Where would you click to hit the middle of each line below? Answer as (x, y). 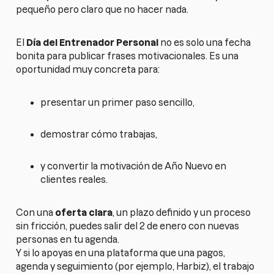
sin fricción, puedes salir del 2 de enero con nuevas (128, 226)
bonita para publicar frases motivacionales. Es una (128, 56)
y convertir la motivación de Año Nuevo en (134, 166)
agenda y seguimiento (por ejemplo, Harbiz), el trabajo (135, 266)
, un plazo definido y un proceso (182, 212)
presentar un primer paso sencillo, (118, 102)
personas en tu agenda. (68, 239)
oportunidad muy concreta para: (88, 69)
